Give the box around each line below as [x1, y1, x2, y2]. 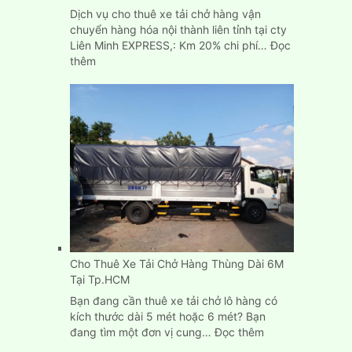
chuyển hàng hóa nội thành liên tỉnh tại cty [69, 22, 287, 36]
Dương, [94, 225, 133, 240]
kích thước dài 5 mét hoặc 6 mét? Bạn [69, 309, 266, 323]
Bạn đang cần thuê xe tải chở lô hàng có [69, 293, 277, 307]
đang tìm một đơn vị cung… [69, 324, 214, 339]
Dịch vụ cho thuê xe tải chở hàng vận [69, 6, 261, 20]
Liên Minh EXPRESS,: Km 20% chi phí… [69, 38, 270, 52]
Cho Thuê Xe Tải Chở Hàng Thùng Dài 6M [69, 256, 284, 270]
